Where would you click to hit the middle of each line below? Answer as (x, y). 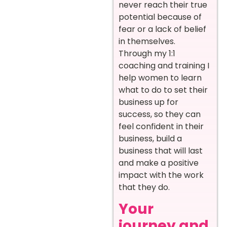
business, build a (150, 138)
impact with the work (161, 175)
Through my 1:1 (147, 53)
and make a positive (159, 163)
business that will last (161, 150)
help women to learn (160, 78)
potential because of (160, 17)
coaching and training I (164, 65)
